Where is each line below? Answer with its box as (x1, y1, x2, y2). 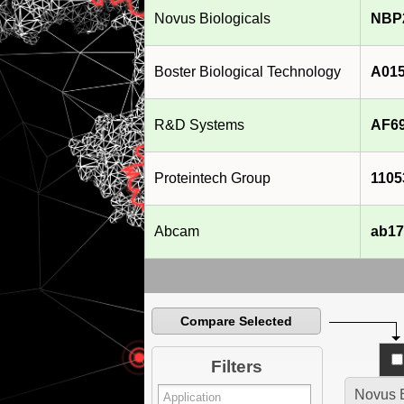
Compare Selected (179, 314, 292, 329)
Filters (211, 357, 262, 377)
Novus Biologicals (153, 11, 271, 27)
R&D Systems (153, 117, 244, 133)
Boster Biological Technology (153, 64, 341, 80)
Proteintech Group (153, 170, 271, 187)
